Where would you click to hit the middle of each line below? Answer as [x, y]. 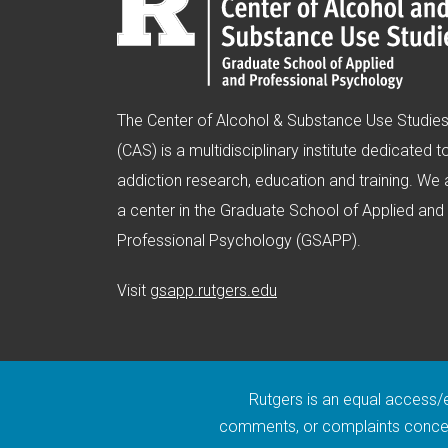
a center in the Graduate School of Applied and [280, 211]
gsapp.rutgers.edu [213, 291]
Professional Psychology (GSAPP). [239, 241]
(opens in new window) [356, 290]
